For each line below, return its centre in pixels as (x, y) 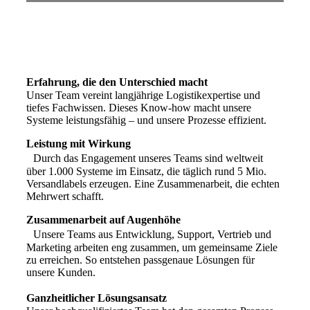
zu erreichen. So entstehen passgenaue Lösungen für (140, 260)
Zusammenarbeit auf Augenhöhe (103, 220)
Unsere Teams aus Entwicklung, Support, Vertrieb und (149, 234)
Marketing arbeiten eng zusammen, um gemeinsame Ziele (152, 247)
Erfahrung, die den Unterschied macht (120, 82)
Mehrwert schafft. (65, 196)
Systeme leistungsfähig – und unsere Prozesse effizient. (146, 120)
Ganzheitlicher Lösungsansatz (100, 298)
